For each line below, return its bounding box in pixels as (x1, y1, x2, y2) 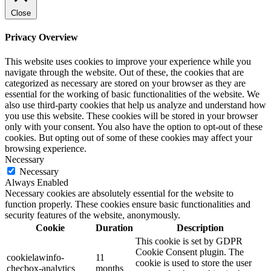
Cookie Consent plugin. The (135, 246, 244, 257)
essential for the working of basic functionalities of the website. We (5, 88, 260, 99)
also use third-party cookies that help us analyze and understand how (5, 99, 266, 110)
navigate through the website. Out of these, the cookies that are (5, 67, 244, 77)
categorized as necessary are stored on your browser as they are (5, 77, 246, 88)
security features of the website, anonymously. (5, 209, 180, 220)
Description (176, 222, 224, 233)
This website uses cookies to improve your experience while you (5, 56, 251, 67)
